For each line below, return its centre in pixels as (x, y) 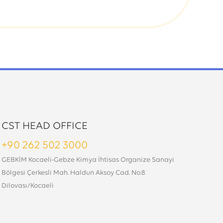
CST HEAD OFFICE (44, 126)
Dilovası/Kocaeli (27, 186)
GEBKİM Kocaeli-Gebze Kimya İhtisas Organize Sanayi (88, 160)
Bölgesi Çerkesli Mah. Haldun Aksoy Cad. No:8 (73, 173)
